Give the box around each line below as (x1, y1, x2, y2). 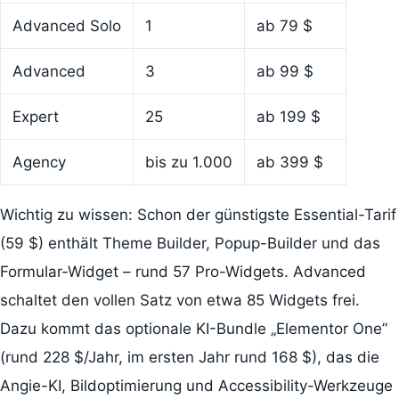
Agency (12, 152, 66, 171)
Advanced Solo (12, 16, 121, 35)
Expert (12, 107, 59, 126)
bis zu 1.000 (144, 152, 232, 171)
